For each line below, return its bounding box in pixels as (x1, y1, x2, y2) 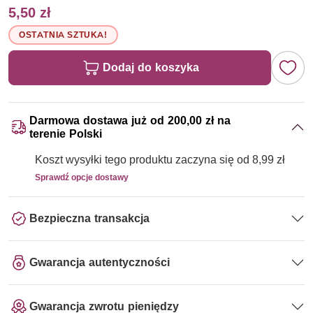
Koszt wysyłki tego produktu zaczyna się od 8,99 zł (35, 152, 285, 166)
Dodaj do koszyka (103, 60, 199, 74)
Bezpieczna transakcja (29, 212, 150, 226)
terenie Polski (29, 126, 102, 140)
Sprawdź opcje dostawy (35, 171, 129, 182)
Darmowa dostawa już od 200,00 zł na (29, 113, 231, 127)
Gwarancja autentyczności (29, 256, 170, 270)
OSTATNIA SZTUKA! (19, 29, 108, 40)
